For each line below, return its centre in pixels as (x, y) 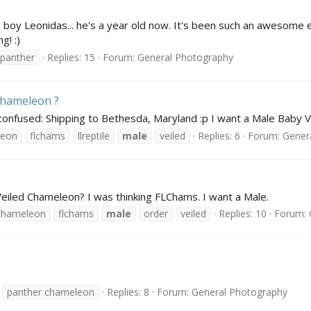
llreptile (94, 135)
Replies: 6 (219, 135)
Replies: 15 (71, 57)
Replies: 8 (128, 292)
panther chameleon (51, 292)
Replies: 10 (243, 214)
